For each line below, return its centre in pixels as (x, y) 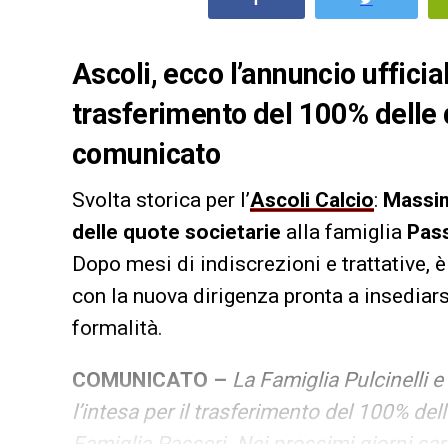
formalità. (117, 327)
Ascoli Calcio (312, 199)
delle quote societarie (176, 231)
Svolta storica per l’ (161, 199)
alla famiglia (344, 231)
